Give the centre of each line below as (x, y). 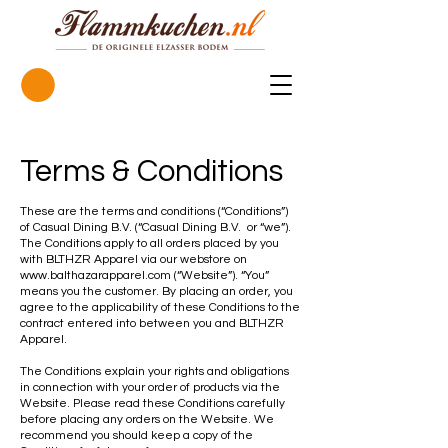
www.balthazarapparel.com (95, 275)
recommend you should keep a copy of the (136, 435)
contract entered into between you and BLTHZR (152, 323)
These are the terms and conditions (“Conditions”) (154, 211)
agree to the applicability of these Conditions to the (160, 307)
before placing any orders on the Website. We (147, 419)
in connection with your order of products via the (150, 387)
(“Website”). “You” (220, 275)
